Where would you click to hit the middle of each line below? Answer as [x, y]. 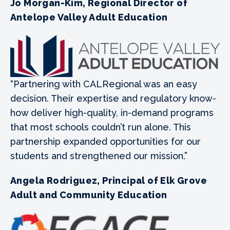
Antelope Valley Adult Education [89, 17]
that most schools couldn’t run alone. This [101, 127]
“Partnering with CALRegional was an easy [104, 84]
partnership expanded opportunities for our [106, 141]
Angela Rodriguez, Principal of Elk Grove [109, 180]
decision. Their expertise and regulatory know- [113, 98]
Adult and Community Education [89, 195]
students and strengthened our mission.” [99, 156]
